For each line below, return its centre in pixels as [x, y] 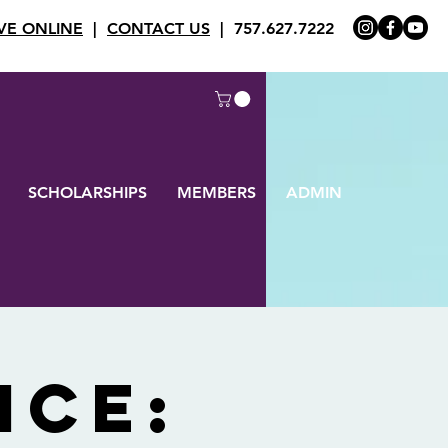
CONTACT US [158, 28]
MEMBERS [216, 192]
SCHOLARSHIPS [87, 192]
